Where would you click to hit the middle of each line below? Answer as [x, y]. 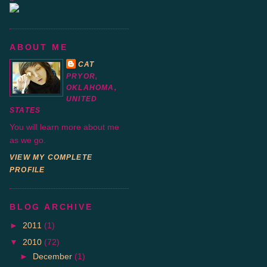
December [53, 256]
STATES [25, 110]
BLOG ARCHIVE [51, 207]
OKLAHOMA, [91, 88]
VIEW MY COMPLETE [51, 157]
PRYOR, [82, 76]
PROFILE [27, 170]
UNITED [82, 99]
